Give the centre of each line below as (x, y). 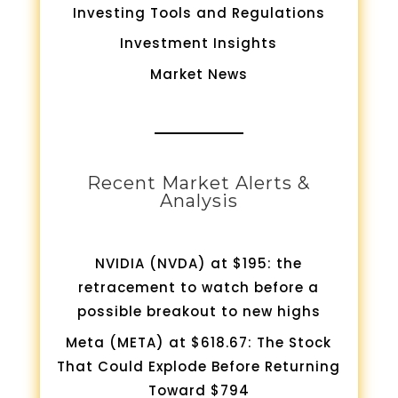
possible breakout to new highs (199, 312)
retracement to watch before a (199, 288)
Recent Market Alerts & (199, 183)
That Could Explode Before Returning (199, 366)
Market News (199, 74)
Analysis (199, 200)
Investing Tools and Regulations (199, 12)
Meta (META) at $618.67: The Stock (199, 342)
